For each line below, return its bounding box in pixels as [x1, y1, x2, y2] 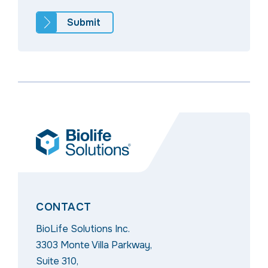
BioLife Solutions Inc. [36, 222, 130, 235]
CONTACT [36, 200, 92, 214]
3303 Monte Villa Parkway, [36, 238, 152, 251]
